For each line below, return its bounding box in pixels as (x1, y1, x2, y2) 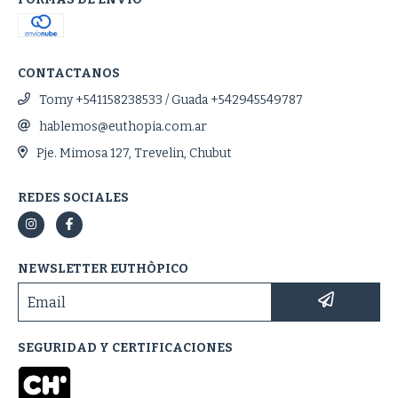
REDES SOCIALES (18, 190, 129, 205)
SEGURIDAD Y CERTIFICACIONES (18, 340, 233, 355)
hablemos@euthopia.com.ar (39, 119, 207, 134)
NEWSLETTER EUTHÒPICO (18, 261, 188, 276)
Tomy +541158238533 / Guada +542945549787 (39, 92, 303, 107)
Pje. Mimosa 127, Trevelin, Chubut (36, 146, 232, 161)
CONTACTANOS (18, 66, 120, 81)
